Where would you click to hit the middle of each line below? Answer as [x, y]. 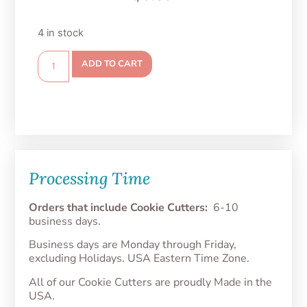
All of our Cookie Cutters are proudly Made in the [151, 282]
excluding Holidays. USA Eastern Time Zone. [139, 259]
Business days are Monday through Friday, [133, 245]
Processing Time [90, 178]
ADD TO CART [112, 64]
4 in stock [60, 33]
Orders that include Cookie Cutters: [119, 207]
